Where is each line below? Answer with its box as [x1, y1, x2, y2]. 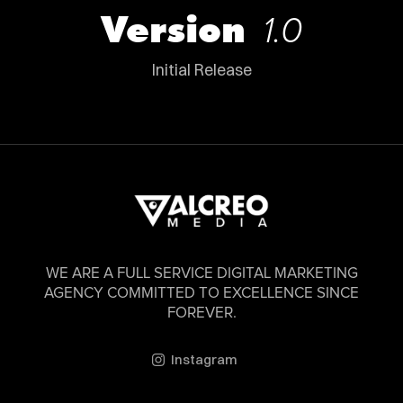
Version [101, 7, 258, 50]
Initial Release [151, 59, 252, 80]
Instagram [171, 351, 237, 369]
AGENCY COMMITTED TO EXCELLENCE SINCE [44, 286, 359, 302]
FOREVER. [166, 306, 237, 322]
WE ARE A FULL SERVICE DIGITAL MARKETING [45, 266, 358, 282]
